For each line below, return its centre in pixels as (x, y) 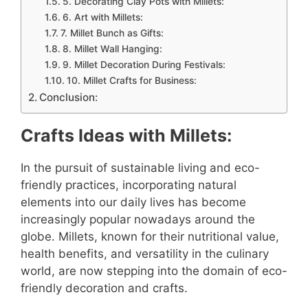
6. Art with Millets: (102, 18)
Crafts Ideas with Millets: (126, 136)
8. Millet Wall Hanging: (112, 49)
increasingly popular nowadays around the (138, 220)
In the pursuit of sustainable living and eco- (140, 168)
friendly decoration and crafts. (104, 288)
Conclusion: (69, 98)
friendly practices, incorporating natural (129, 185)
